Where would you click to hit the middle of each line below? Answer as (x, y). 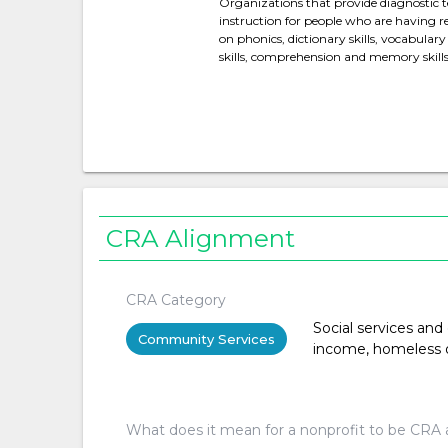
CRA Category (175, 299)
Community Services (206, 338)
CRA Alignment (201, 238)
